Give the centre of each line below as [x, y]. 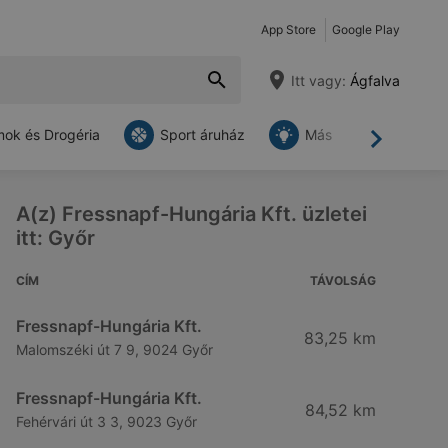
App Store [288, 29]
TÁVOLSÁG [343, 280]
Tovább [403, 147]
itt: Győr [55, 238]
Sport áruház [202, 134]
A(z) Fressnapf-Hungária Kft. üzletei [191, 214]
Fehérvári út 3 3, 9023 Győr [106, 421]
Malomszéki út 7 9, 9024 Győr [114, 349]
